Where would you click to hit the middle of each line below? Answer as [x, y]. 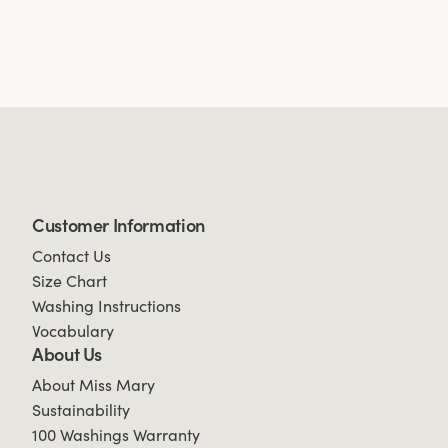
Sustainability [81, 410]
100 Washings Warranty [116, 435]
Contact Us [71, 256]
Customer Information [118, 225]
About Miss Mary [93, 385]
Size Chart [69, 281]
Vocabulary [73, 331]
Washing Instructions [106, 306]
